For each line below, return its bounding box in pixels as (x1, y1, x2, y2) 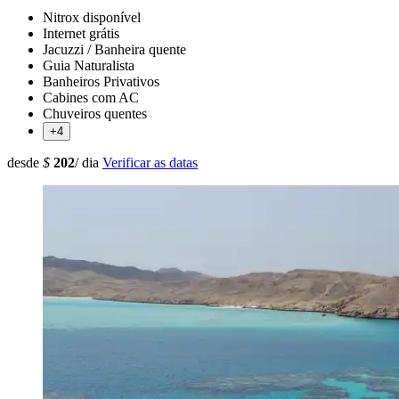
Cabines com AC (43, 89, 139, 105)
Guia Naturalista (43, 57, 134, 73)
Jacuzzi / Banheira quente (43, 41, 186, 57)
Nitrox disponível (43, 9, 141, 25)
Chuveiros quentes (43, 105, 147, 121)
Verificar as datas (102, 154, 198, 170)
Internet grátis (43, 25, 119, 41)
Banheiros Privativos (43, 73, 159, 89)
